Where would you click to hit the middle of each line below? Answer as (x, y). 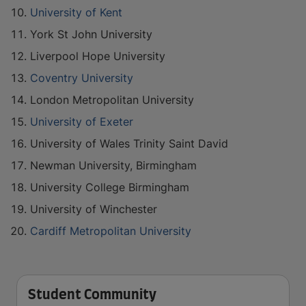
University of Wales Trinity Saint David (129, 143)
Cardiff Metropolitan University (111, 231)
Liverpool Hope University (98, 56)
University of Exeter (82, 122)
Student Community (92, 295)
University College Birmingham (110, 187)
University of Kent (76, 12)
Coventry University (82, 78)
